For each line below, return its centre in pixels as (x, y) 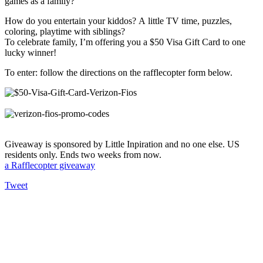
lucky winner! (31, 53)
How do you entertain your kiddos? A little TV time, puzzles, (118, 21)
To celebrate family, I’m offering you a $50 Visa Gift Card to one (125, 42)
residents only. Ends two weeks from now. (83, 155)
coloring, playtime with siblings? (65, 32)
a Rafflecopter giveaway (50, 166)
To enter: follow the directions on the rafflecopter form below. (119, 73)
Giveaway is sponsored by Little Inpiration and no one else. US (122, 144)
